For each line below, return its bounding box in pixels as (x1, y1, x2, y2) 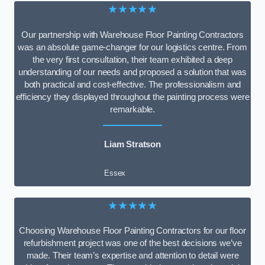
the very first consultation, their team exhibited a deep (33, 55, 232, 64)
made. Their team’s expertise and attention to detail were (26, 251, 239, 261)
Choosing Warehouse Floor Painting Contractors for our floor (19, 226, 246, 236)
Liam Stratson (104, 140, 161, 150)
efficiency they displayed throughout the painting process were (15, 92, 250, 102)
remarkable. (109, 105, 156, 114)
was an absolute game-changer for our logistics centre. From (18, 43, 247, 52)
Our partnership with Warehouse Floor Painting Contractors (21, 30, 244, 40)
